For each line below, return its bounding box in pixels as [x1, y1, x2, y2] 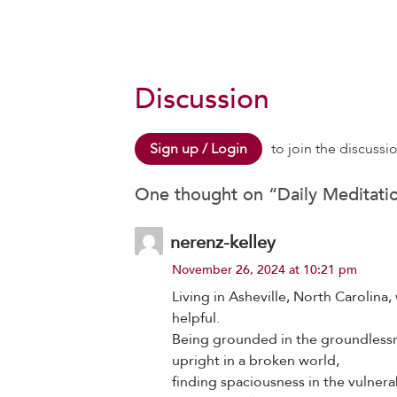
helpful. [171, 308, 220, 329]
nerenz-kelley [170, 230, 276, 255]
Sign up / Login [150, 138, 247, 159]
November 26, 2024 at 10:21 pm [171, 261, 357, 279]
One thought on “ [135, 183, 277, 207]
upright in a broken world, [171, 351, 339, 371]
